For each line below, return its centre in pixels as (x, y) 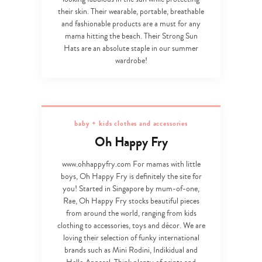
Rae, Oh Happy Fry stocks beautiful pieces (131, 201)
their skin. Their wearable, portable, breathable (131, 12)
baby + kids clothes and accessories (131, 123)
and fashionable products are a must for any (131, 24)
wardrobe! (131, 61)
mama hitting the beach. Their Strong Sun (131, 36)
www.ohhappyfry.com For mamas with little (131, 164)
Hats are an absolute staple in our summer (131, 49)
